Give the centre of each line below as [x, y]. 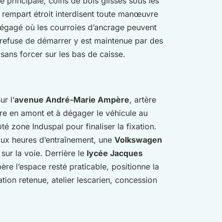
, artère [143, 100]
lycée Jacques [115, 153]
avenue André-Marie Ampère [72, 100]
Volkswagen [138, 140]
